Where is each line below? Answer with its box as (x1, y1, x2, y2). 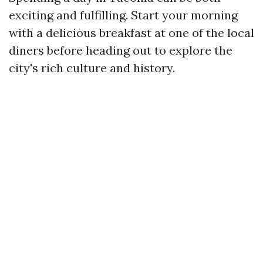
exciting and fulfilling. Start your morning (9, 8, 238, 22)
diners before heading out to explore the (9, 43, 232, 58)
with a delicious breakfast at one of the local (9, 25, 254, 40)
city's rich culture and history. (9, 60, 175, 75)
